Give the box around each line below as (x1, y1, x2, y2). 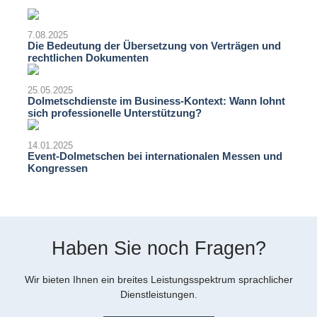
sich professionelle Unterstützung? (28, 107, 202, 120)
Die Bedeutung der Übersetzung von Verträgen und (28, 40, 281, 52)
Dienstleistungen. (120, 289, 197, 301)
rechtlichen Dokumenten (28, 52, 149, 64)
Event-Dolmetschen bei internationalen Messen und (28, 150, 282, 163)
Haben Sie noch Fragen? (51, 238, 266, 260)
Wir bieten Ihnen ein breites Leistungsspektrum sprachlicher (24, 274, 293, 286)
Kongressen (28, 162, 88, 175)
